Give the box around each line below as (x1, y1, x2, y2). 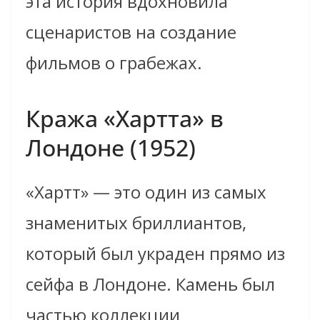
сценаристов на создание (26, 20, 236, 44)
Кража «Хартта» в (26, 103, 224, 134)
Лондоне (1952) (26, 132, 196, 164)
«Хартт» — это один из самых (26, 180, 266, 204)
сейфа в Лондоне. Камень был (26, 272, 275, 296)
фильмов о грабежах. (26, 51, 202, 75)
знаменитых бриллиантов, (26, 211, 246, 235)
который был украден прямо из (26, 241, 285, 266)
